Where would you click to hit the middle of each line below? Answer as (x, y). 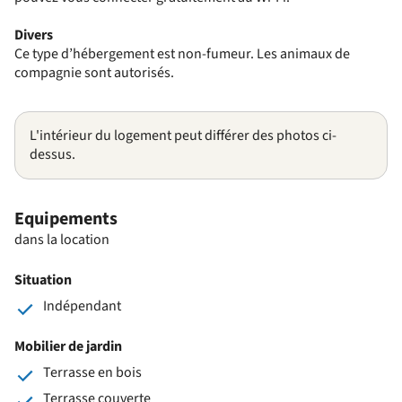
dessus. (52, 154)
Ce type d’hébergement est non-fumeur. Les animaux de (182, 53)
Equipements (66, 218)
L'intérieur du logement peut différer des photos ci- (183, 135)
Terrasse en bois (92, 372)
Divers (34, 35)
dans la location (62, 239)
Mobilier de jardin (68, 346)
